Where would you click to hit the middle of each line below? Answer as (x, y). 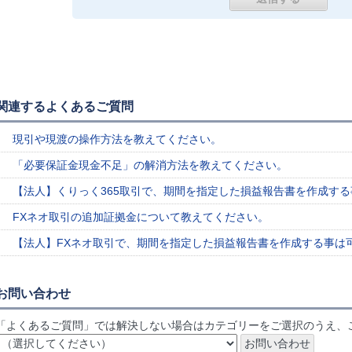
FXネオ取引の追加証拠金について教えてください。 (141, 217)
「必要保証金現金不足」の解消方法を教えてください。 (150, 165)
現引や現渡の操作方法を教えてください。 (117, 139)
